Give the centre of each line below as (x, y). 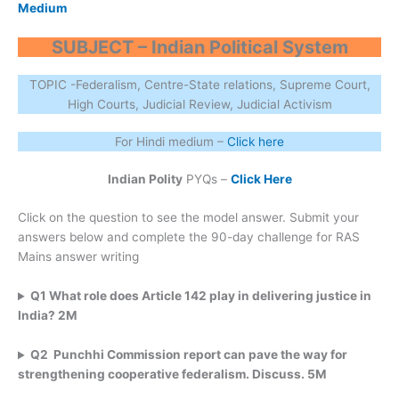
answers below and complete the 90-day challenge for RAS (189, 237)
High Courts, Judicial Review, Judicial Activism (199, 104)
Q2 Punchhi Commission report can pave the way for (189, 355)
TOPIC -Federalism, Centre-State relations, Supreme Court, (199, 84)
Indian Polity (145, 179)
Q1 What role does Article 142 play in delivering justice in (201, 296)
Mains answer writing (78, 257)
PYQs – (206, 179)
